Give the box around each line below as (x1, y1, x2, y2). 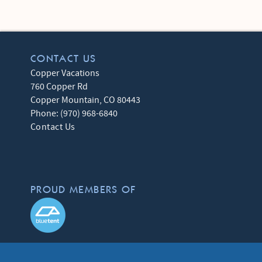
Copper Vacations (30, 67, 99, 79)
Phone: (30, 107, 60, 119)
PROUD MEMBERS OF (30, 184, 136, 195)
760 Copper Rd (30, 80, 88, 92)
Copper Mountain (30, 94, 99, 106)
